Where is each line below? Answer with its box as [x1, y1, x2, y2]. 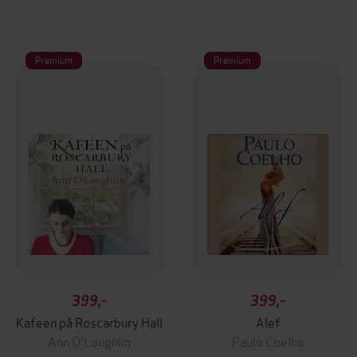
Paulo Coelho [231, 331, 304, 350]
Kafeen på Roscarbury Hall [16, 312, 163, 331]
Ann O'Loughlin [48, 331, 131, 350]
